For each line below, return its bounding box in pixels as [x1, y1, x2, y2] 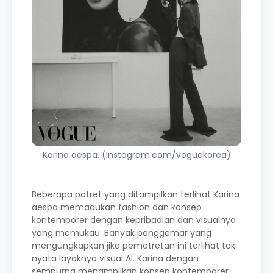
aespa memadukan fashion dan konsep [32, 201, 202, 213]
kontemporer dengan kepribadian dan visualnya [32, 214, 236, 226]
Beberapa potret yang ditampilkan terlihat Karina [32, 188, 239, 200]
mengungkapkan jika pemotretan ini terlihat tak [32, 239, 235, 252]
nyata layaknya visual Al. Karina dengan [32, 252, 199, 264]
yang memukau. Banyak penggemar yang [32, 227, 211, 239]
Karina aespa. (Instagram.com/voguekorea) [42, 149, 231, 161]
